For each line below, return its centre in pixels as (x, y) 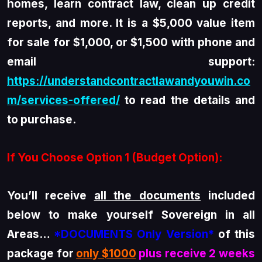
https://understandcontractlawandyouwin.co (129, 81)
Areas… (31, 235)
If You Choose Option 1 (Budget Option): (115, 158)
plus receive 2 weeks (197, 254)
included (228, 196)
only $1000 (106, 254)
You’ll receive (51, 196)
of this (235, 235)
